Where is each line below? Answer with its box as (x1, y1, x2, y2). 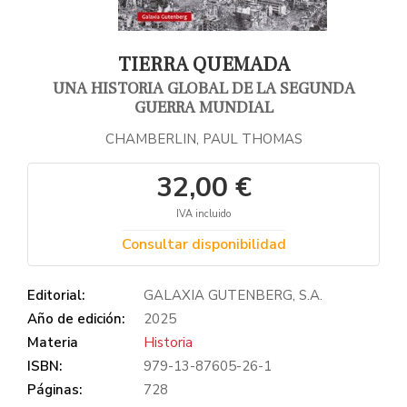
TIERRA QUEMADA (117, 52, 290, 77)
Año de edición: (27, 309, 124, 328)
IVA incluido (176, 206, 231, 221)
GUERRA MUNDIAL (134, 97, 273, 118)
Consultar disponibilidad (121, 233, 286, 254)
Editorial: (27, 285, 84, 304)
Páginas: (27, 380, 82, 399)
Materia (27, 333, 78, 352)
